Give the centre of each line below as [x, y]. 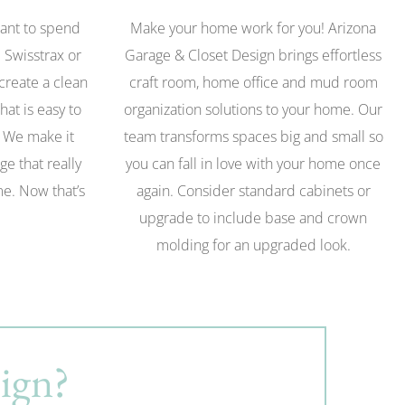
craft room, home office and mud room [253, 83]
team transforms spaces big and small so [253, 137]
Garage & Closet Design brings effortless [253, 56]
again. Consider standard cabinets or [253, 191]
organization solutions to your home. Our [253, 110]
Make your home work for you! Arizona [253, 28]
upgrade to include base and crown [253, 218]
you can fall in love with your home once [253, 164]
